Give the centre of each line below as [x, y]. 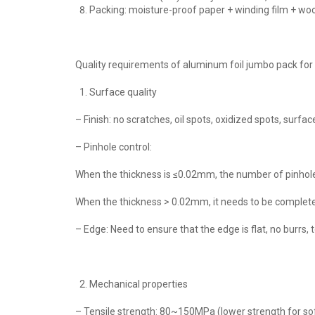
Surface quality [123, 92]
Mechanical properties [139, 284]
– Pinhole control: [114, 147]
